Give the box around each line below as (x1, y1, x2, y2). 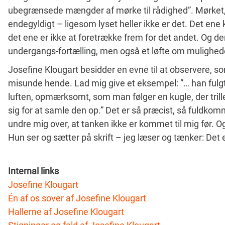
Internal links (8, 165, 59, 176)
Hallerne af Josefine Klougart (8, 206, 124, 217)
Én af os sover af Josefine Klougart (8, 192, 146, 203)
